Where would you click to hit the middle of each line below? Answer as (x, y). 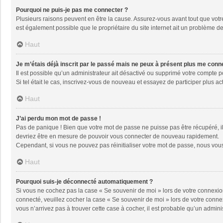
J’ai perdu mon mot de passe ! (58, 118)
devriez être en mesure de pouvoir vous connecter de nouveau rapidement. (117, 136)
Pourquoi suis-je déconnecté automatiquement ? (84, 181)
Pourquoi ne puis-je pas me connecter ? (72, 10)
